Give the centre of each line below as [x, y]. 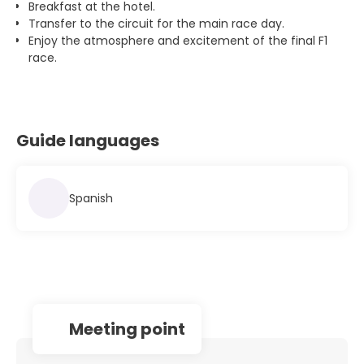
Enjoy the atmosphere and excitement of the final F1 [178, 41]
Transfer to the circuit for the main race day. [156, 24]
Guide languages [88, 141]
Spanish [91, 198]
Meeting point [127, 329]
